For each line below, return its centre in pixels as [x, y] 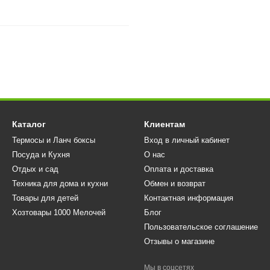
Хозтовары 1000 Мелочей [59, 213]
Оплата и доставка [179, 169]
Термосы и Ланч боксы [54, 140]
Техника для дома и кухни [60, 184]
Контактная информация [189, 198]
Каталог [29, 124]
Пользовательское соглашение [201, 227]
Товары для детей [45, 198]
